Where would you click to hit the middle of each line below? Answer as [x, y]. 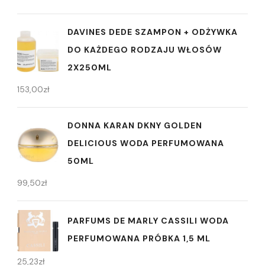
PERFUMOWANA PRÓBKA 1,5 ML [139, 238]
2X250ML [90, 68]
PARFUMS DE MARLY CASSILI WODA [148, 220]
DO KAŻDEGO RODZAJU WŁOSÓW [145, 50]
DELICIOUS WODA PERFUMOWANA [146, 143]
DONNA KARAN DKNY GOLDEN [135, 126]
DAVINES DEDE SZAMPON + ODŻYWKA [153, 32]
